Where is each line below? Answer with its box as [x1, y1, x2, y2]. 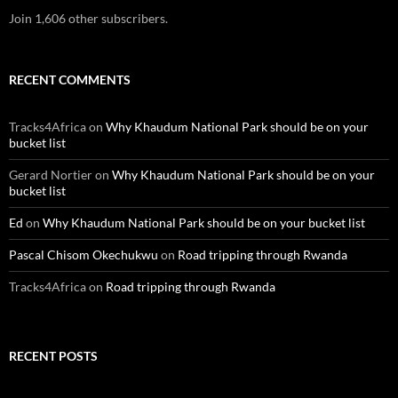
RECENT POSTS [9, 348, 98, 363]
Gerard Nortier [9, 167, 92, 182]
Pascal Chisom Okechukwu [9, 247, 158, 262]
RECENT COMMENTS [9, 72, 131, 87]
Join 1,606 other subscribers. [9, 11, 168, 26]
